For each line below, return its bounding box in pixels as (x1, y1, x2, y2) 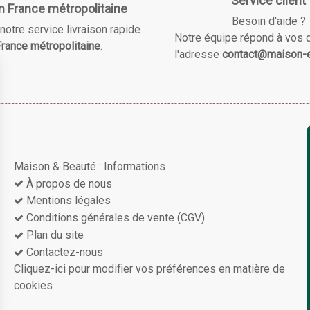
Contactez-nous (26, 245, 103, 259)
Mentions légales (26, 194, 111, 208)
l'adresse (174, 47, 222, 61)
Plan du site (26, 228, 84, 241)
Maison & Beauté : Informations (13, 159, 165, 173)
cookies (13, 278, 53, 292)
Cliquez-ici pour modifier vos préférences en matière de (13, 262, 285, 275)
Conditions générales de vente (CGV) (26, 211, 205, 225)
